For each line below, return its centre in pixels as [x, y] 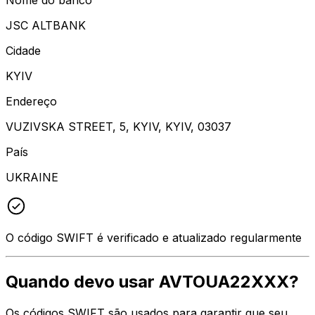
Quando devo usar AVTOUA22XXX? [152, 281]
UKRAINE [32, 177]
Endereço [31, 101]
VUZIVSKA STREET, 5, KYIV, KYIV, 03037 [118, 126]
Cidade [23, 50]
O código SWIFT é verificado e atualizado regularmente [154, 237]
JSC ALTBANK [46, 25]
